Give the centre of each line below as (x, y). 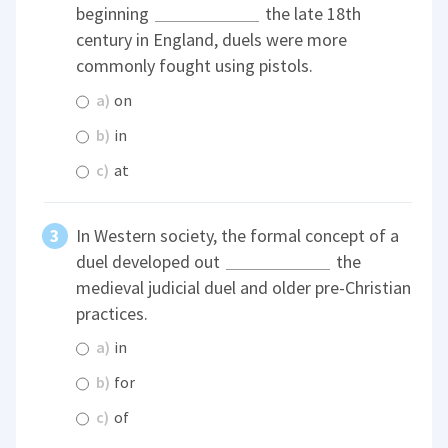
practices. (112, 313)
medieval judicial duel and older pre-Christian (244, 287)
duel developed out (150, 261)
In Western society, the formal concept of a (238, 235)
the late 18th (311, 14)
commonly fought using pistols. (195, 66)
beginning (115, 14)
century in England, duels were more (212, 40)
